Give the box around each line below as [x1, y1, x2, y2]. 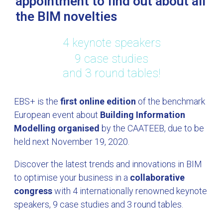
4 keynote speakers [62, 36, 161, 50]
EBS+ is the [14, 96, 58, 107]
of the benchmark [136, 96, 205, 107]
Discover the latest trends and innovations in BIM [14, 158, 202, 169]
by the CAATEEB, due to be [100, 122, 204, 133]
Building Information [100, 109, 185, 120]
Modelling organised [14, 122, 100, 133]
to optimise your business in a [14, 172, 130, 183]
